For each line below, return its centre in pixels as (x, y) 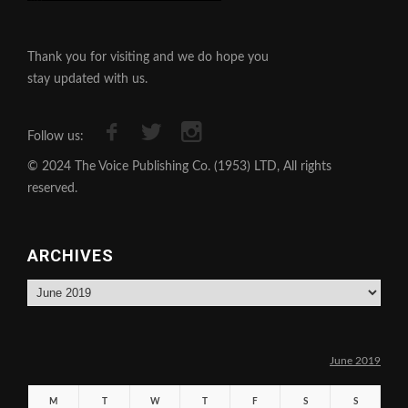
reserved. (52, 188)
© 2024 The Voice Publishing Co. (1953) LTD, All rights (179, 166)
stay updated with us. (87, 79)
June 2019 (355, 360)
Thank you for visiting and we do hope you (148, 57)
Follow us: (56, 136)
